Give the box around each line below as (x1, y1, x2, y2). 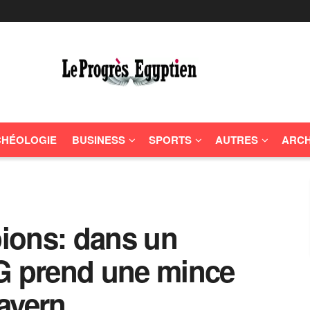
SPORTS (149, 132, 192, 147)
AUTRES (215, 132, 258, 147)
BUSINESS (72, 132, 125, 147)
